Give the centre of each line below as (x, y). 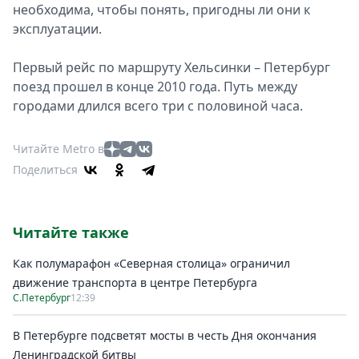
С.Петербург (42, 298)
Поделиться (45, 169)
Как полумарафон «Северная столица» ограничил (151, 263)
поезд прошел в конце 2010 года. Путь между (155, 87)
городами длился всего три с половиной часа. (158, 106)
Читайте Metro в (58, 149)
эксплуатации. (57, 29)
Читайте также (71, 232)
